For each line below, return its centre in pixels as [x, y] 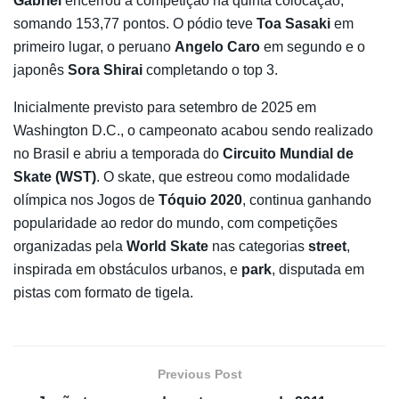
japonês [41, 69]
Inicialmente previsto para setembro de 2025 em [165, 107]
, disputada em [318, 269]
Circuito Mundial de [288, 153]
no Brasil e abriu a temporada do [118, 153]
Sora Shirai [105, 69]
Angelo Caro [217, 46]
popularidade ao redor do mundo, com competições [175, 223]
